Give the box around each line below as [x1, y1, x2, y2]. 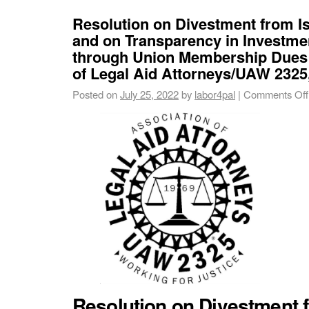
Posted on [72, 86, 117, 101]
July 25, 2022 [120, 86, 179, 101]
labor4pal [195, 86, 235, 101]
